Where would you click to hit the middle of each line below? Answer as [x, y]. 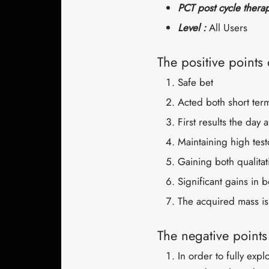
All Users [228, 28]
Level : [193, 28]
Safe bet [195, 82]
